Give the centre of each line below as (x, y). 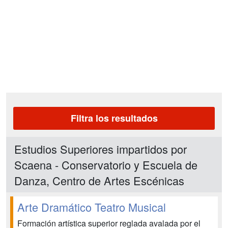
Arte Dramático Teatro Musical (92, 207)
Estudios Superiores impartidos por (101, 149)
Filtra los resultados (114, 118)
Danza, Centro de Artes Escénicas (99, 180)
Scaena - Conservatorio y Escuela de (106, 165)
